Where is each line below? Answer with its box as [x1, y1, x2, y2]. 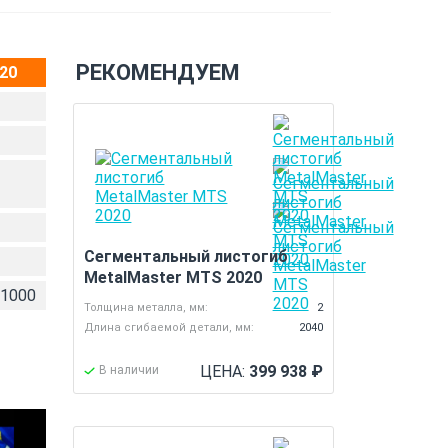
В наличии [99, 363, 160, 377]
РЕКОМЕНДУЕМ [76, 60, 240, 85]
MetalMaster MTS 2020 [84, 268, 263, 287]
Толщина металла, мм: [84, 301, 209, 314]
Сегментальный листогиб [84, 247, 289, 266]
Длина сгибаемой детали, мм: [84, 321, 255, 334]
